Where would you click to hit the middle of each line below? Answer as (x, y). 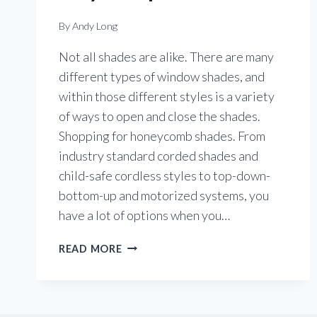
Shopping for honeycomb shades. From (162, 136)
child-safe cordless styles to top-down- (165, 175)
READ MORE (91, 248)
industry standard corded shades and (158, 155)
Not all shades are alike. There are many (166, 56)
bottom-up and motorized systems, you (164, 195)
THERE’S (143, 245)
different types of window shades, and (162, 76)
